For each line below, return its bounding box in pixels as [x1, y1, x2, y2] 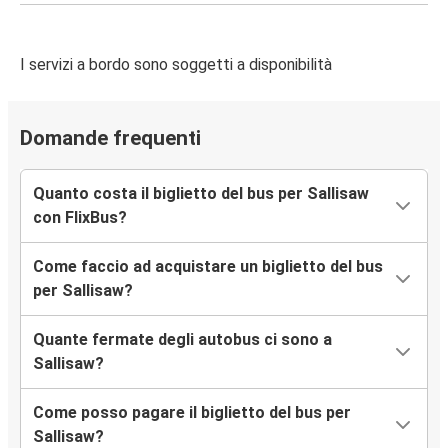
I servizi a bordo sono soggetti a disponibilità [20, 55, 332, 75]
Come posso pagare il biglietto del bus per [33, 403, 351, 423]
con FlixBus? [33, 208, 127, 228]
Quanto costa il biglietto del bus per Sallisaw [33, 184, 369, 204]
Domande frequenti [20, 126, 201, 151]
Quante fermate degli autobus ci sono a [33, 330, 332, 350]
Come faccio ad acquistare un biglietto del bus [33, 257, 383, 277]
